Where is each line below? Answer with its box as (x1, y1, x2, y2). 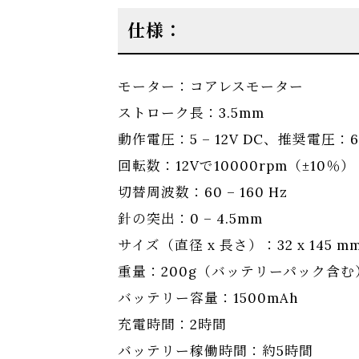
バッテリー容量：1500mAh (118, 289, 299, 308)
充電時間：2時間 (118, 316, 227, 334)
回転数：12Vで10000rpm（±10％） (118, 157, 355, 175)
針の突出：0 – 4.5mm (118, 210, 263, 228)
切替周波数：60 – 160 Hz (118, 184, 288, 202)
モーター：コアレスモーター (118, 78, 304, 96)
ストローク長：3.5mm (118, 104, 264, 123)
